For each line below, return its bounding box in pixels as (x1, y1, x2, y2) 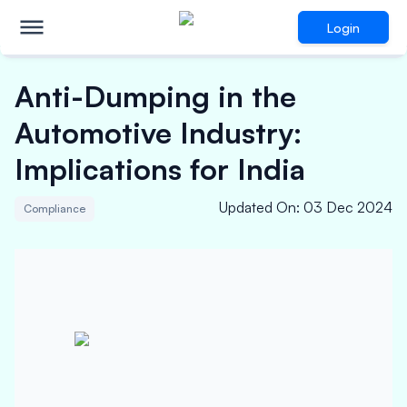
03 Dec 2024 (303, 198, 392, 216)
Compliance (24, 202, 85, 215)
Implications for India (15, 151, 305, 187)
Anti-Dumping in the (15, 78, 296, 114)
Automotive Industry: (15, 114, 302, 151)
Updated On (219, 198, 296, 216)
